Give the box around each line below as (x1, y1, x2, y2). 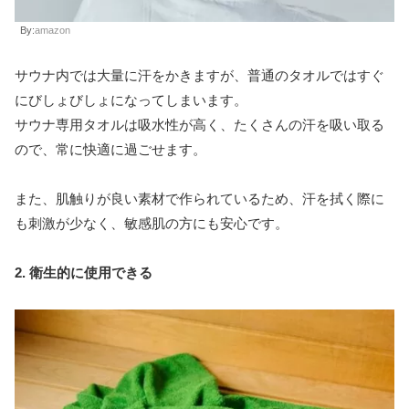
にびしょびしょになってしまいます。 (15, 91, 247, 108)
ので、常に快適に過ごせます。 (15, 141, 206, 157)
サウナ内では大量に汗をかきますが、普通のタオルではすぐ (15, 67, 384, 83)
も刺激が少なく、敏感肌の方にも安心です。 (15, 215, 288, 231)
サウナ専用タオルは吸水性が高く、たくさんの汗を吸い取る (15, 116, 384, 132)
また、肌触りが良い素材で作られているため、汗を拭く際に (15, 190, 384, 206)
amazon (35, 24, 70, 36)
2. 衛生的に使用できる (15, 264, 152, 280)
